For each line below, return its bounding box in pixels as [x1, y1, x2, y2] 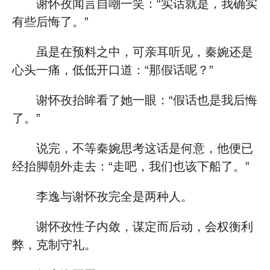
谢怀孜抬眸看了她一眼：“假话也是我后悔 [36, 93, 257, 107]
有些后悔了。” [12, 15, 89, 28]
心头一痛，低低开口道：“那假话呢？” [12, 63, 213, 77]
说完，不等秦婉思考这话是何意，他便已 [36, 142, 253, 155]
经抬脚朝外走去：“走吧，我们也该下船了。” [12, 160, 250, 173]
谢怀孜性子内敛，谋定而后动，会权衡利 [36, 220, 253, 233]
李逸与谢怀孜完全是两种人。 [36, 190, 193, 203]
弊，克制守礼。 [12, 238, 96, 251]
